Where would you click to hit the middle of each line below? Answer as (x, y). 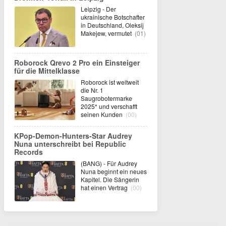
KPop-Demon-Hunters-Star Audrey (73, 136)
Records (29, 152)
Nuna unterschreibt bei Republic (70, 144)
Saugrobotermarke (106, 98)
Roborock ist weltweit (110, 82)
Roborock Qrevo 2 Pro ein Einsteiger (77, 63)
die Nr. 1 (92, 90)
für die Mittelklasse (47, 71)
